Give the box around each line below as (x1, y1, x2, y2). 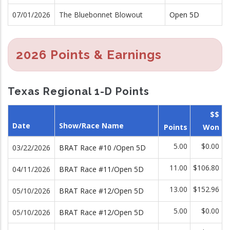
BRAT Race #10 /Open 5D (59, 143, 146, 152)
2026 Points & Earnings (16, 47, 162, 62)
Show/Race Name (59, 121, 124, 130)
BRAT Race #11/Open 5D (59, 164, 144, 174)
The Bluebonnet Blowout (59, 9, 143, 20)
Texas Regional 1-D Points (8, 85, 149, 98)
